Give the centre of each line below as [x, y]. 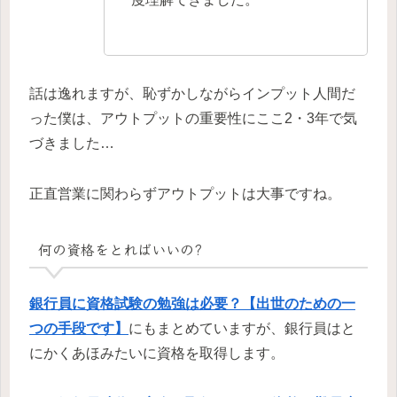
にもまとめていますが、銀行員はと [242, 328]
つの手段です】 [79, 328]
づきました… [72, 144]
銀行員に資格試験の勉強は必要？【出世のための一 [192, 303]
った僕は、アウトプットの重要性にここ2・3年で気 [193, 119]
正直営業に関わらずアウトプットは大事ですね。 [185, 193]
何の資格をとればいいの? [120, 249]
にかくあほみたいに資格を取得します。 [157, 353]
